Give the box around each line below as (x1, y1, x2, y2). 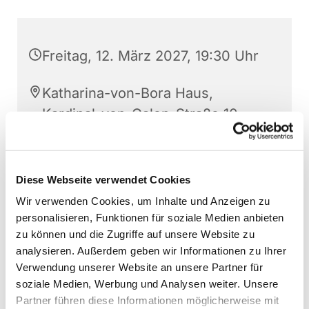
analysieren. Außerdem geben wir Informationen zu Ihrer (16, 244, 286, 257)
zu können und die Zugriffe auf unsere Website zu (16, 228, 255, 240)
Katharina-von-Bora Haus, (42, 85, 213, 102)
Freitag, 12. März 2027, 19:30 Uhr (42, 48, 259, 65)
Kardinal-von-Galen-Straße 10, (42, 106, 241, 123)
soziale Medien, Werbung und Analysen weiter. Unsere (16, 277, 279, 290)
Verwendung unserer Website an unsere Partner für (16, 261, 263, 273)
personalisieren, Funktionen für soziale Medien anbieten (16, 211, 284, 223)
